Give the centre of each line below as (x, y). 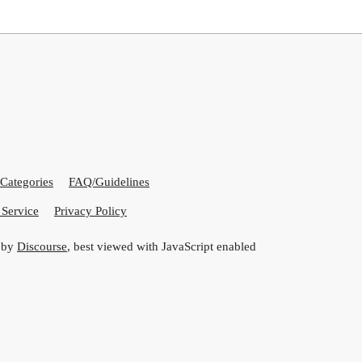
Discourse (42, 246)
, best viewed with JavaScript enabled (162, 246)
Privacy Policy (90, 211)
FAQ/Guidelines (109, 182)
